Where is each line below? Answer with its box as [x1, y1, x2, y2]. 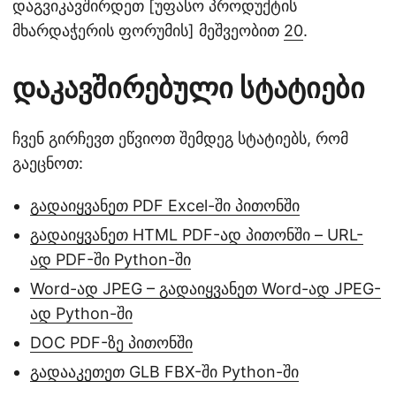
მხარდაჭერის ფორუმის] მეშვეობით [12, 20, 284, 40]
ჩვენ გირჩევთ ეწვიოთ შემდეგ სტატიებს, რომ [12, 128, 348, 148]
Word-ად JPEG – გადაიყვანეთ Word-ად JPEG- [30, 278, 381, 298]
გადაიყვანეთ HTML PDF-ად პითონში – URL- [30, 225, 363, 244]
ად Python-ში [30, 303, 133, 323]
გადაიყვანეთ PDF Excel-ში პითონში [30, 195, 300, 215]
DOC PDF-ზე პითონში [30, 332, 193, 352]
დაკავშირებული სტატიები [12, 70, 365, 105]
